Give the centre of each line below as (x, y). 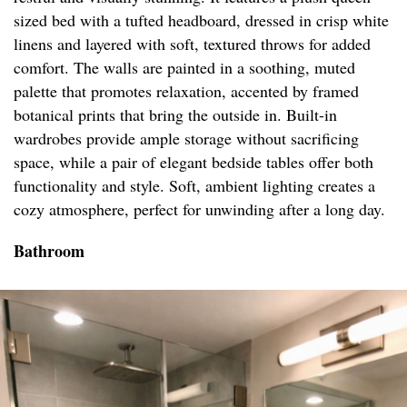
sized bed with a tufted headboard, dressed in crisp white (201, 20)
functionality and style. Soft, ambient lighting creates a (194, 186)
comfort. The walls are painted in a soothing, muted (184, 68)
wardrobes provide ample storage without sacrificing (186, 139)
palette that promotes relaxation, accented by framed (186, 91)
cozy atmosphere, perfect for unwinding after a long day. (199, 209)
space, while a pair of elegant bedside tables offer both (194, 162)
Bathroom (49, 251)
